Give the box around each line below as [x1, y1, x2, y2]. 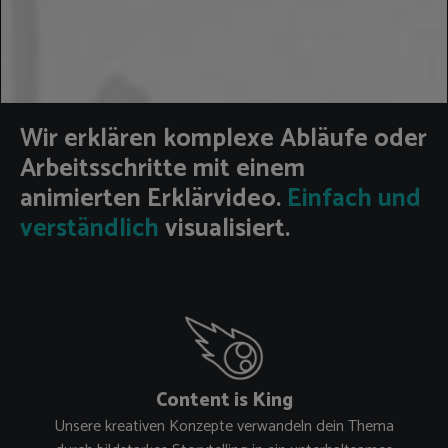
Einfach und [281, 178, 421, 220]
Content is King [155, 384, 293, 416]
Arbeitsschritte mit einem [20, 148, 305, 190]
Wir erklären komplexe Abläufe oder [20, 118, 427, 160]
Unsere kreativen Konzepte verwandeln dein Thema [54, 412, 394, 440]
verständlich [20, 208, 159, 250]
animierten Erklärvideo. [20, 178, 281, 220]
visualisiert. [159, 208, 290, 250]
